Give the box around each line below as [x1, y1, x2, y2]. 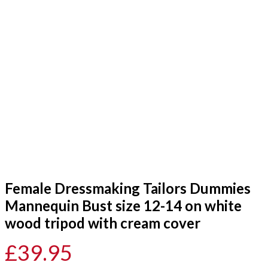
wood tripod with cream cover [5, 214, 200, 232]
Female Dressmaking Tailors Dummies [5, 179, 251, 197]
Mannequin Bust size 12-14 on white [5, 197, 242, 214]
